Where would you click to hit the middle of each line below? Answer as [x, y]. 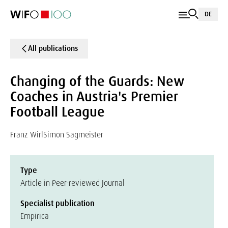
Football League [58, 112]
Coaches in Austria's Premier [94, 96]
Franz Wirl [27, 135]
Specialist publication [58, 203]
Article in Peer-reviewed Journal [73, 183]
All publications [53, 48]
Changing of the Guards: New [97, 81]
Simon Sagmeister [73, 135]
